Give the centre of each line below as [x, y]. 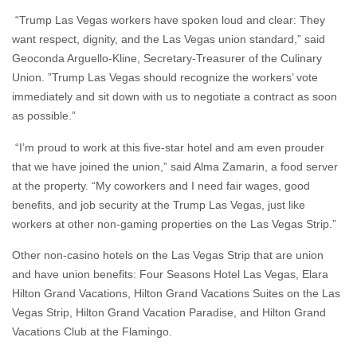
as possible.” [44, 116]
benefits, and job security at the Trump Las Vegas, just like [159, 204]
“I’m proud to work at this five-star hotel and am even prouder [168, 147]
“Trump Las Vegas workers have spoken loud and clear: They [169, 20]
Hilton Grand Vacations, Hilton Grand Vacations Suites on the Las [176, 294]
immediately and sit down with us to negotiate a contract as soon [175, 97]
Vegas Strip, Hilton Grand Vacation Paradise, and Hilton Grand [169, 313]
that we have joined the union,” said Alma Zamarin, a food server [175, 166]
